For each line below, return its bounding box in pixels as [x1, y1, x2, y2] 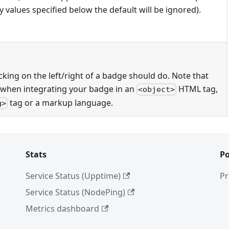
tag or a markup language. [8, 97, 113, 108]
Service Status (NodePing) [26, 187, 125, 198]
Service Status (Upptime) [26, 170, 121, 182]
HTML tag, [176, 83, 218, 95]
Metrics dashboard [26, 203, 99, 215]
